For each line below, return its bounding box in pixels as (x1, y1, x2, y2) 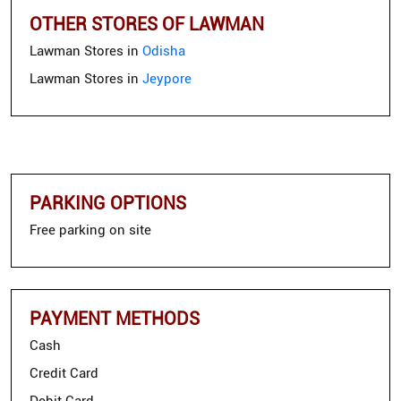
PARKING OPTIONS (30, 192, 186, 215)
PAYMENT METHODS (30, 308, 200, 330)
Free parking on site (30, 222, 151, 239)
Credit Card (30, 365, 98, 382)
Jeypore (142, 71, 192, 88)
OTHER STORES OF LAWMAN (30, 13, 264, 36)
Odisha (142, 43, 185, 60)
